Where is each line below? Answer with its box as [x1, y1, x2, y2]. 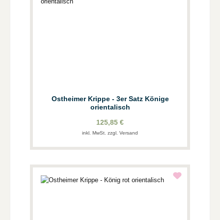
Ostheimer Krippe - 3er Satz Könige [51, 95, 169, 103]
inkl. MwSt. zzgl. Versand [82, 130, 138, 136]
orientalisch [90, 103, 130, 111]
